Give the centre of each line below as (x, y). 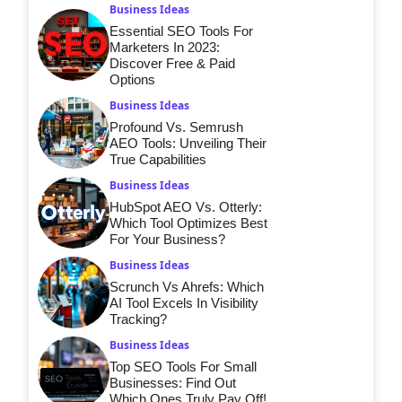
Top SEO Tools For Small (183, 367)
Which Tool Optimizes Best (188, 223)
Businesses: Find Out (173, 383)
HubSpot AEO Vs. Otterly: (186, 207)
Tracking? (138, 319)
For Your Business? (167, 239)
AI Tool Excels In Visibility (184, 303)
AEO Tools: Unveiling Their (188, 143)
